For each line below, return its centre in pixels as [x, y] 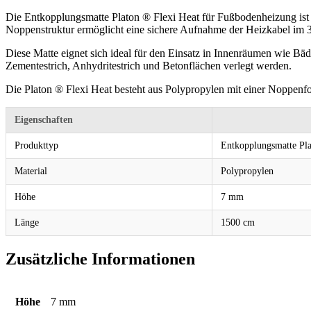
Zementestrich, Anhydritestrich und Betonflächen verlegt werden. [149, 65]
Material [31, 171]
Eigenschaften [44, 119]
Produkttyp [36, 145]
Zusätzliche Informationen [100, 259]
